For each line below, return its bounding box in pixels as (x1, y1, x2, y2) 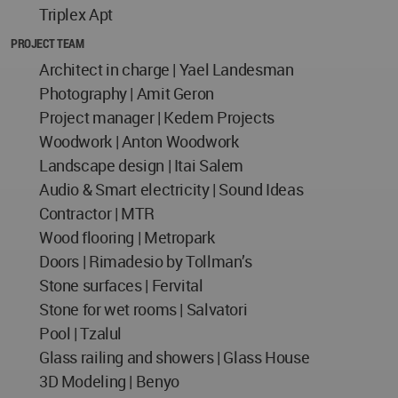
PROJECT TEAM (11, 35, 84, 52)
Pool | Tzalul (39, 322, 123, 344)
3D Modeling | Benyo (39, 370, 179, 392)
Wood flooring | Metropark (39, 227, 215, 248)
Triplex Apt (39, 4, 113, 25)
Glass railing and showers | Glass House (39, 346, 310, 368)
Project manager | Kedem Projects (39, 107, 275, 128)
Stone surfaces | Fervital (39, 275, 203, 296)
